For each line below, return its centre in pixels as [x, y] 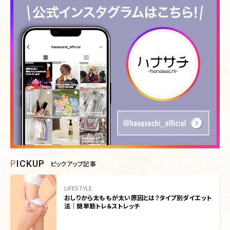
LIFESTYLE [78, 188]
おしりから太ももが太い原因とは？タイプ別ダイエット [138, 197]
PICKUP [31, 163]
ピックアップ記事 [73, 163]
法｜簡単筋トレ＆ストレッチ [102, 205]
